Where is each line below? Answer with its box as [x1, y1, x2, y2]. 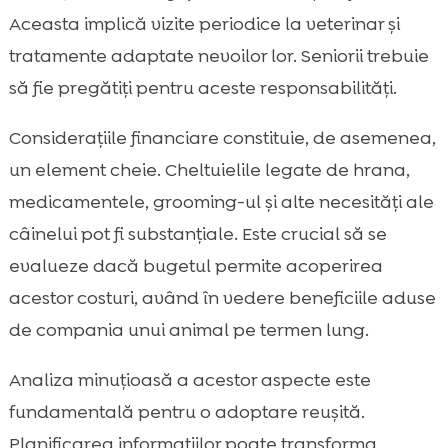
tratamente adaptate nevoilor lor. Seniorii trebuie [8, 44, 429, 69]
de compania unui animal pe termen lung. [8, 318, 369, 343]
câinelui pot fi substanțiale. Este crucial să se [8, 222, 387, 247]
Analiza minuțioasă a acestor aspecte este [8, 368, 371, 393]
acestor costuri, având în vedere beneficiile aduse [8, 286, 436, 311]
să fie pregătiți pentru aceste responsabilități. [8, 76, 397, 101]
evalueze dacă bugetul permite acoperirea [8, 254, 383, 279]
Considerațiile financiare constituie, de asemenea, [8, 126, 436, 151]
